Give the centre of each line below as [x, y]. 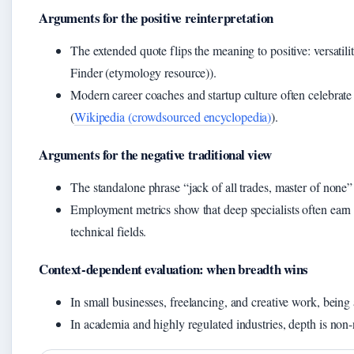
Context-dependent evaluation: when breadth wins [174, 269]
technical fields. [109, 232]
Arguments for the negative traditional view [155, 155]
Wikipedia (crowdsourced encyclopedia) [173, 117]
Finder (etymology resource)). [144, 73]
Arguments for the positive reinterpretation [156, 18]
